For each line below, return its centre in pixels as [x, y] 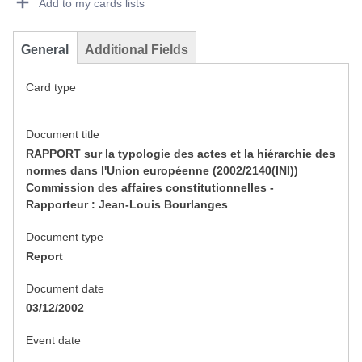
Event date [53, 341]
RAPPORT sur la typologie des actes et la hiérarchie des [181, 154]
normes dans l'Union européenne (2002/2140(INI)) [162, 171]
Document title [63, 135]
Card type [51, 88]
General [45, 50]
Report [44, 257]
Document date [65, 289]
